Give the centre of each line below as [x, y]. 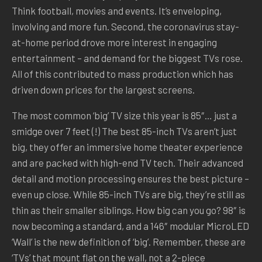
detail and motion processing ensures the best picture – [130, 178]
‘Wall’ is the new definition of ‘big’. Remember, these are [129, 242]
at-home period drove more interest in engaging [114, 42]
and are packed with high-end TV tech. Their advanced [127, 163]
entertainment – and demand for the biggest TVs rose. [127, 58]
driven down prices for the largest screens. [103, 89]
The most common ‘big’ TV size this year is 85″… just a [124, 115]
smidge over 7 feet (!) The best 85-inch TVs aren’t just [124, 131]
